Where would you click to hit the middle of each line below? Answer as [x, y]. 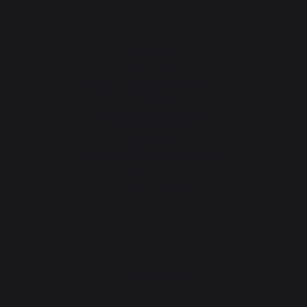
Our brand [153, 53]
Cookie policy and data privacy [153, 158]
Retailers [153, 70]
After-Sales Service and [153, 114]
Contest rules [153, 174]
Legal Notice [153, 141]
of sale [153, 97]
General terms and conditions [153, 86]
